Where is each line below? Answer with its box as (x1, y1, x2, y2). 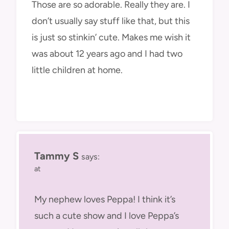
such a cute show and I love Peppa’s (34, 210, 179, 221)
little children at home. (32, 64, 123, 76)
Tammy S (34, 150, 79, 163)
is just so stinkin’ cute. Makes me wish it (32, 32, 191, 43)
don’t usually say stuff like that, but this (32, 15, 190, 27)
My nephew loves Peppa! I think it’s (34, 193, 175, 205)
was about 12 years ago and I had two (32, 48, 182, 60)
